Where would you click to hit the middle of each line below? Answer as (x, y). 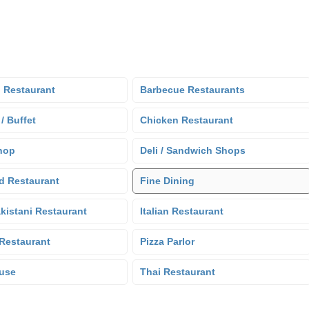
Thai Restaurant (178, 272)
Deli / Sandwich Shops (193, 150)
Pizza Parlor (167, 241)
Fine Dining (167, 181)
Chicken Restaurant (187, 120)
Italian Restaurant (182, 211)
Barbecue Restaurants (192, 90)
